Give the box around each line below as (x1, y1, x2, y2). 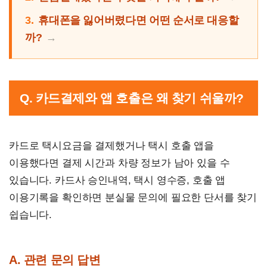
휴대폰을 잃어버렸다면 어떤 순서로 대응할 (38, 14, 239, 27)
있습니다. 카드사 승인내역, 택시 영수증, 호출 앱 (9, 175, 226, 187)
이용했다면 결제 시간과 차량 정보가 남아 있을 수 (9, 157, 230, 169)
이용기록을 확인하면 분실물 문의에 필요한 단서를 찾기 (9, 192, 257, 204)
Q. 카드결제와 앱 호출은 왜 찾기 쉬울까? (20, 91, 244, 105)
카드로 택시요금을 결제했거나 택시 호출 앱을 (9, 140, 214, 152)
